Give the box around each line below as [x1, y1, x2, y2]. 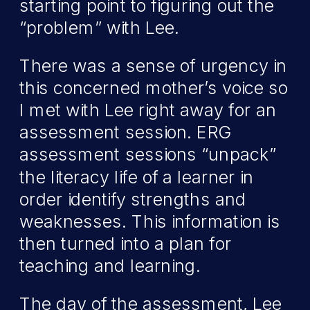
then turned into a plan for [19, 233, 232, 254]
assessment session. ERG [19, 122, 231, 143]
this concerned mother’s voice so [19, 77, 288, 98]
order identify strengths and [19, 189, 246, 210]
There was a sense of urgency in [19, 55, 287, 76]
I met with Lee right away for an [19, 100, 277, 120]
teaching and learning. [19, 255, 201, 276]
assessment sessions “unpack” [19, 144, 277, 165]
